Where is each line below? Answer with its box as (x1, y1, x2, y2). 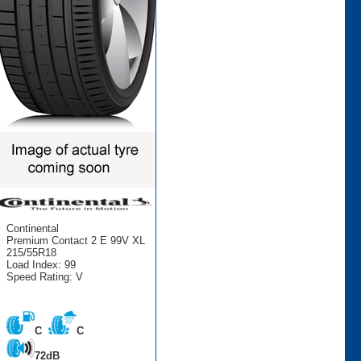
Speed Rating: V (6, 270, 83, 283)
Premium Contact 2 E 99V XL (6, 234, 145, 247)
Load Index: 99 (6, 258, 76, 271)
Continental (6, 222, 59, 234)
